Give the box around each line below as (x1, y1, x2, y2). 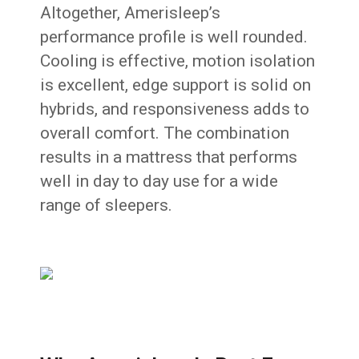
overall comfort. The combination (40, 123, 290, 143)
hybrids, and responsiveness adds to (40, 99, 310, 119)
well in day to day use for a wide (40, 171, 279, 192)
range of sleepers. (40, 196, 173, 216)
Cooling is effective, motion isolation (40, 51, 316, 71)
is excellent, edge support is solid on (40, 75, 312, 95)
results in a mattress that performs (40, 147, 298, 167)
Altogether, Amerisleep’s (40, 3, 221, 23)
